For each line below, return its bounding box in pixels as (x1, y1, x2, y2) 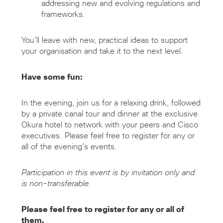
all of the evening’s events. (21, 142, 117, 151)
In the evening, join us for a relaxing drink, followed (21, 99, 201, 107)
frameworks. (41, 10, 85, 18)
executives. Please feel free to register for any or (21, 131, 195, 140)
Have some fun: (21, 73, 83, 81)
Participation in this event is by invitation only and (21, 168, 195, 177)
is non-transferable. (21, 179, 91, 188)
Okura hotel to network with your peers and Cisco (21, 120, 198, 129)
